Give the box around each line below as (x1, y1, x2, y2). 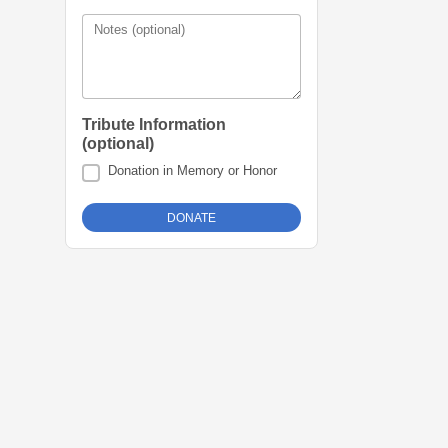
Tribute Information (82, 116, 226, 134)
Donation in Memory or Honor (108, 163, 278, 179)
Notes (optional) (94, 22, 185, 38)
